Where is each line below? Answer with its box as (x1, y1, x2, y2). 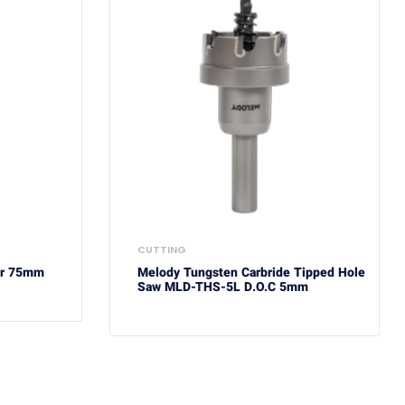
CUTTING (137, 241, 186, 257)
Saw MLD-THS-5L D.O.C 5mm (137, 277, 308, 297)
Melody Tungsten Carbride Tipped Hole (137, 262, 365, 282)
